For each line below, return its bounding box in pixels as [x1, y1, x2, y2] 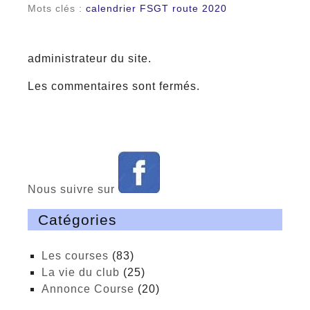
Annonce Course [50, 283, 134, 295]
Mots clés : [28, 3, 86, 15]
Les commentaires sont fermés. [28, 80, 200, 93]
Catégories [38, 212, 117, 228]
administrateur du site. [28, 53, 152, 65]
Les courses [48, 250, 109, 262]
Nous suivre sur [28, 183, 118, 196]
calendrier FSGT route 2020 [86, 3, 227, 15]
